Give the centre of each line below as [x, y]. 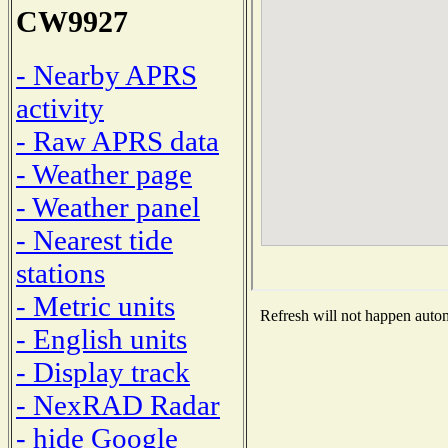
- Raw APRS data [117, 140]
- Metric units [95, 305]
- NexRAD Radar [118, 404]
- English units [101, 338]
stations [60, 272]
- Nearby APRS [106, 74]
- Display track [103, 371]
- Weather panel [108, 206]
